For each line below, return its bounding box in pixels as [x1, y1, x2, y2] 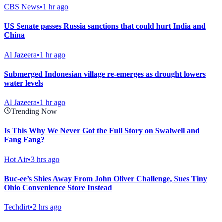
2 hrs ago [33, 203, 61, 212]
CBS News [4, 2, 40, 11]
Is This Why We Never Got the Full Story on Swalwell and [4, 126, 200, 135]
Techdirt [4, 203, 30, 212]
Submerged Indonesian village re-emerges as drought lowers [4, 69, 206, 78]
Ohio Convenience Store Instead [4, 183, 112, 192]
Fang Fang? [4, 135, 45, 144]
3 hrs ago [31, 155, 59, 164]
